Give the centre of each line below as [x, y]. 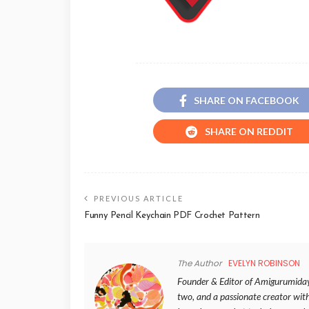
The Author [199, 263]
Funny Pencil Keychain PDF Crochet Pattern [172, 215]
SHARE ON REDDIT [249, 131]
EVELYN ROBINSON [264, 263]
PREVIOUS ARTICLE [139, 198]
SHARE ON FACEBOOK [247, 100]
